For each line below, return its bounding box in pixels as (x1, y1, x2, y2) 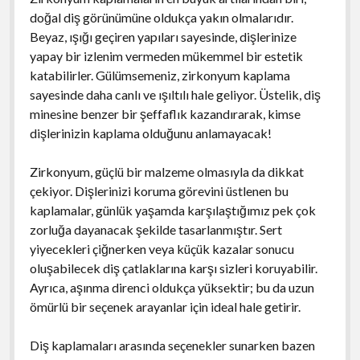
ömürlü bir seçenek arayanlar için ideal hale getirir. (29, 298, 301, 314)
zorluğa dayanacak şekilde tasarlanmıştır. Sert (29, 221, 282, 237)
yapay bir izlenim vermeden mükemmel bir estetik (29, 47, 303, 63)
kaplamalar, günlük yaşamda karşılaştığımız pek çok (29, 202, 316, 218)
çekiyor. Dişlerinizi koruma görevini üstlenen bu (29, 182, 288, 198)
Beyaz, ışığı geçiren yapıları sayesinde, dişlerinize (29, 28, 297, 44)
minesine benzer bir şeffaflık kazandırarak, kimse (29, 105, 301, 121)
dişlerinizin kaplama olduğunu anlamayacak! (29, 125, 272, 141)
